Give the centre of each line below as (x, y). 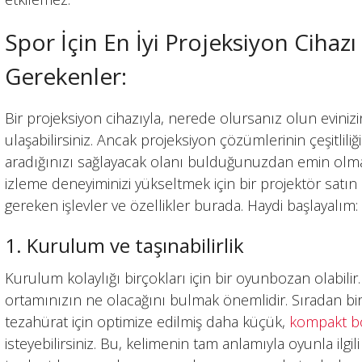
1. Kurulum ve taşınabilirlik (125, 246)
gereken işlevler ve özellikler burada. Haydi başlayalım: (182, 206)
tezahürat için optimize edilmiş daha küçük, (145, 322)
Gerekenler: (66, 76)
